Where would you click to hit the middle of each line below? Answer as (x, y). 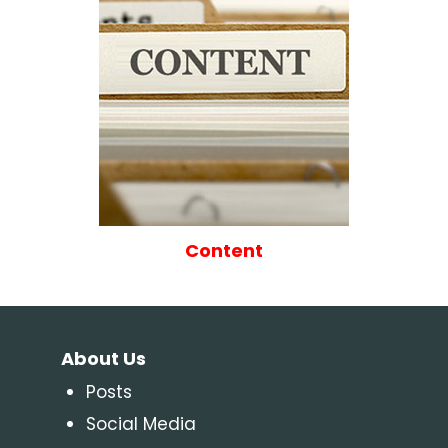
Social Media (140, 423)
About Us (103, 358)
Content (224, 250)
